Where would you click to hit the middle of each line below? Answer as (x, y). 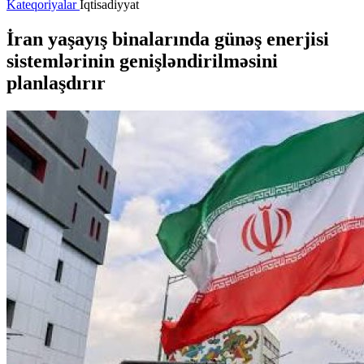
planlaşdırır (56, 82)
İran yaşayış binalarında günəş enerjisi (168, 39)
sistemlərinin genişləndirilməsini (142, 61)
